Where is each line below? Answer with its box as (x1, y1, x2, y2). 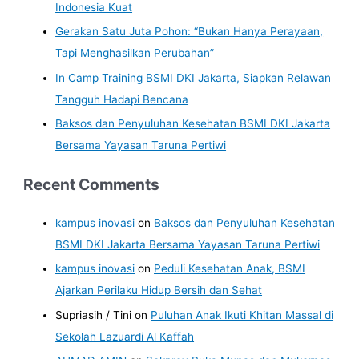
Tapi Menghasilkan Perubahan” (55, 46, 215, 60)
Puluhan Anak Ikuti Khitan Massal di (151, 308, 334, 321)
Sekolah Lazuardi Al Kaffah (55, 329, 195, 343)
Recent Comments (23, 174, 160, 194)
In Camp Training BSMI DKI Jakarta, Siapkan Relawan (55, 71, 332, 84)
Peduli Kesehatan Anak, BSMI (154, 262, 306, 276)
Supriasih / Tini (55, 308, 132, 321)
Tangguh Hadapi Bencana (55, 92, 189, 106)
